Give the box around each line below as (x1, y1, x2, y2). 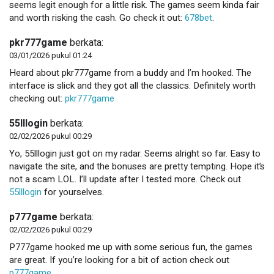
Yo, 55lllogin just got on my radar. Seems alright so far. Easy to (9, 146, 261, 160)
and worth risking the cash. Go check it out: (9, 10, 185, 24)
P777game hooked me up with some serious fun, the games (9, 240, 253, 254)
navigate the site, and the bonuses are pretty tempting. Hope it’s (9, 159, 265, 173)
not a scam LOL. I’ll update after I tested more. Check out (9, 172, 241, 186)
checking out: (9, 91, 65, 105)
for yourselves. (42, 185, 104, 199)
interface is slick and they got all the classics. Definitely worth (9, 78, 256, 92)
